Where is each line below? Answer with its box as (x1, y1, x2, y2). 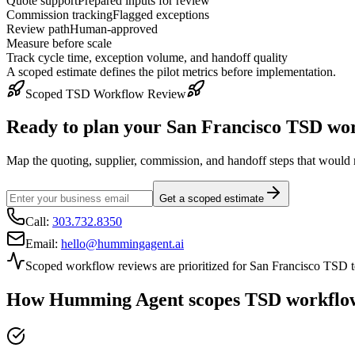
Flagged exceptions (113, 7, 209, 21)
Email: (25, 237, 61, 251)
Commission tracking (6, 7, 113, 21)
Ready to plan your (6, 116, 166, 138)
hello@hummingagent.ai (61, 237, 184, 251)
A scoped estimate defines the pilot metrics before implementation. (6, 64, 336, 78)
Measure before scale (6, 36, 112, 50)
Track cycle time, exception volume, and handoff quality (6, 50, 288, 64)
